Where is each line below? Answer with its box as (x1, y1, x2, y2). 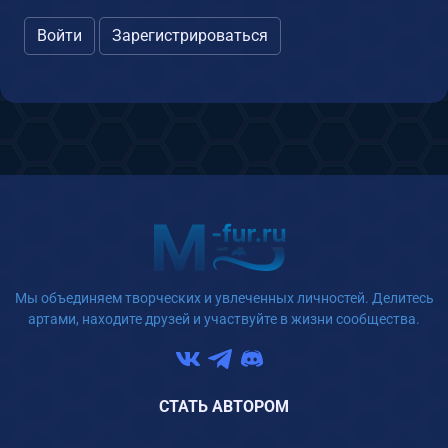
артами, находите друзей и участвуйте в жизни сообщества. (28, 311, 420, 328)
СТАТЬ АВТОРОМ (159, 397, 289, 416)
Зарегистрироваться (112, 25, 268, 45)
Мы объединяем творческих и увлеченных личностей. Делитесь (14, 290, 434, 307)
